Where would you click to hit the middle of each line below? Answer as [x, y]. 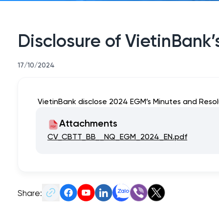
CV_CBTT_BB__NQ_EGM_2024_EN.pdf [117, 136]
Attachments [88, 124]
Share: [30, 192]
